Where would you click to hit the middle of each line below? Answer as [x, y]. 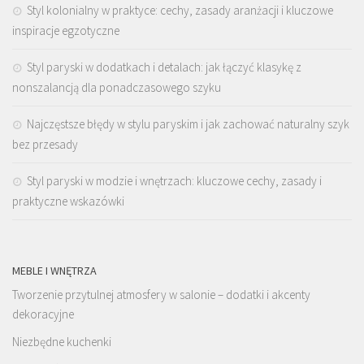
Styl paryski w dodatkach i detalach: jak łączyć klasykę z [164, 67]
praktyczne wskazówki [68, 201]
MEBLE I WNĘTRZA [54, 271]
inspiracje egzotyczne [66, 31]
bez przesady [45, 145]
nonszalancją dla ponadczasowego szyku [117, 88]
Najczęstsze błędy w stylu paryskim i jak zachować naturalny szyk [188, 124]
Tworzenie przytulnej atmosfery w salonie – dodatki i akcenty [161, 295]
